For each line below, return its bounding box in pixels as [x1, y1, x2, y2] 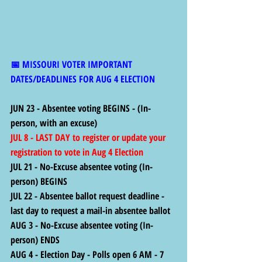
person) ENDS [11, 233, 60, 247]
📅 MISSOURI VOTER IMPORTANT [11, 58, 135, 71]
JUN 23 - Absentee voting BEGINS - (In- [11, 102, 151, 115]
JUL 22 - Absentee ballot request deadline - [11, 189, 167, 203]
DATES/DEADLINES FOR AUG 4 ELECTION [11, 73, 155, 86]
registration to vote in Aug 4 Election [11, 146, 143, 159]
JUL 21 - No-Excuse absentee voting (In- [11, 160, 153, 174]
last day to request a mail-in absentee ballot [11, 204, 170, 218]
